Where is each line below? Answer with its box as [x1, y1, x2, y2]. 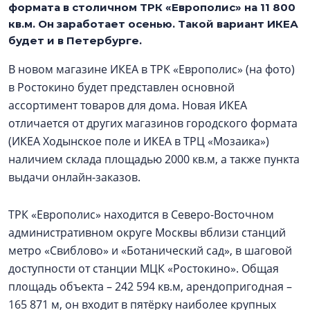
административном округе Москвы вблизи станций [8, 225, 286, 240]
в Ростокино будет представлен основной [8, 80, 235, 95]
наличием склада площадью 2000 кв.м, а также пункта [8, 152, 300, 167]
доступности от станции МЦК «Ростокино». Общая [8, 261, 279, 276]
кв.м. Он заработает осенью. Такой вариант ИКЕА [8, 17, 298, 30]
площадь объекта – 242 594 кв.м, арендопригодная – [8, 279, 292, 294]
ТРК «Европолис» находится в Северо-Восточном [8, 207, 274, 222]
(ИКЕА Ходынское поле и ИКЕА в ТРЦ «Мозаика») [8, 134, 269, 149]
